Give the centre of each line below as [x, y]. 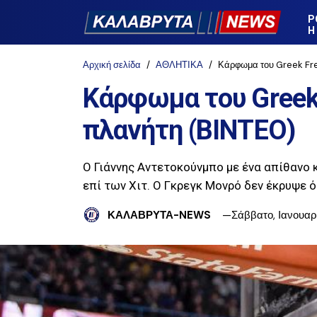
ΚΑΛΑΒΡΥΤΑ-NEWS [159, 215]
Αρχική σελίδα [112, 65]
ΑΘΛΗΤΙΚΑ [179, 65]
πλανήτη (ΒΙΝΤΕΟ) [189, 130]
